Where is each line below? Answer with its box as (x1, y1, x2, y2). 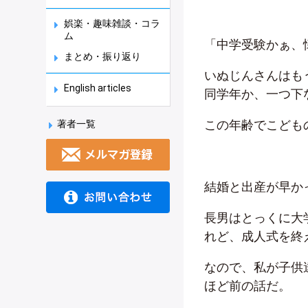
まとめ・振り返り (64, 51, 141, 62)
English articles (64, 82, 131, 93)
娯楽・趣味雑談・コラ (64, 18, 160, 29)
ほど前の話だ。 (204, 278, 291, 293)
